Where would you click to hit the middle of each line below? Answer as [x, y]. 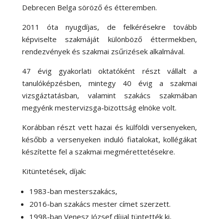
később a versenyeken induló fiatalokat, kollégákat [109, 139]
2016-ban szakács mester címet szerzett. [100, 204]
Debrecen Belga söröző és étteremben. [89, 7]
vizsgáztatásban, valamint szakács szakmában [109, 95]
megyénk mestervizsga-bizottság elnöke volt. [99, 107]
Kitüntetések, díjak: [54, 171]
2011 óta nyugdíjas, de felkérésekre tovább [109, 27]
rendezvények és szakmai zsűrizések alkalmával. [103, 51]
